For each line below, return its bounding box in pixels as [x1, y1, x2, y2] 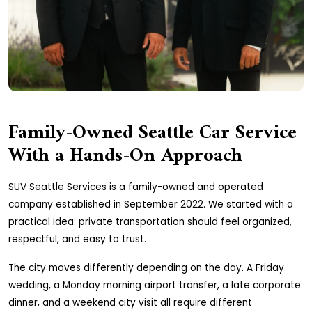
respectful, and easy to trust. [8, 233, 146, 247]
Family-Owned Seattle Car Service [8, 116, 297, 151]
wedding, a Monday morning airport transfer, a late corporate [8, 279, 301, 292]
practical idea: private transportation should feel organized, [8, 215, 292, 229]
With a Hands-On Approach [8, 139, 242, 174]
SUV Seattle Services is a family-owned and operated [8, 180, 263, 194]
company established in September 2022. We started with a [8, 198, 293, 212]
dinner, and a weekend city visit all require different [8, 296, 252, 310]
